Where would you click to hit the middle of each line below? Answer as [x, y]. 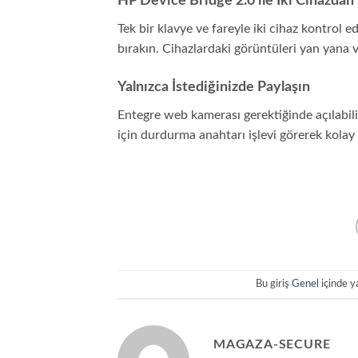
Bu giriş [273, 284]
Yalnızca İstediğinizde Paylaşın [214, 87]
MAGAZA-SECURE [272, 344]
